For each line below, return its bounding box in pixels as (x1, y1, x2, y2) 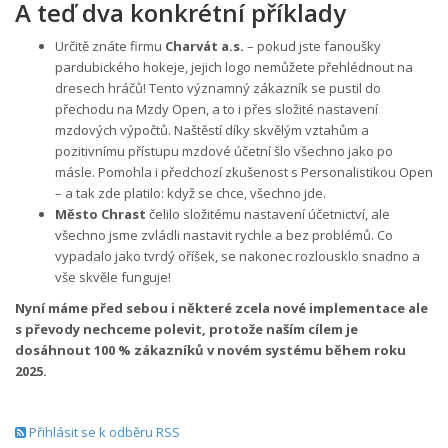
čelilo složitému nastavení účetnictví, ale (146, 204, 390, 223)
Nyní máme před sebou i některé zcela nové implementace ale (15, 298, 428, 317)
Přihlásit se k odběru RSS (26, 422, 180, 441)
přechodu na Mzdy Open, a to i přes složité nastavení (55, 99, 378, 118)
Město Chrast (55, 204, 146, 223)
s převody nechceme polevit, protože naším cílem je (15, 319, 358, 338)
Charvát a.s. (165, 36, 244, 55)
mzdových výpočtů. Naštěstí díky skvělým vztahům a (55, 120, 369, 139)
